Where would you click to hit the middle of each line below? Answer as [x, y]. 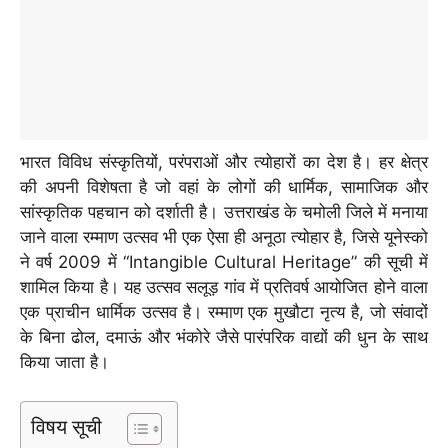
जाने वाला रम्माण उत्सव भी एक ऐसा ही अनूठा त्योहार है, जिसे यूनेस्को [224, 237]
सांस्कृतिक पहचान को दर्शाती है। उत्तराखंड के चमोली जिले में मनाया [224, 212]
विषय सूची [66, 426]
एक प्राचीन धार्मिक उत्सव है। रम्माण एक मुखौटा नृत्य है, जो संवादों [224, 312]
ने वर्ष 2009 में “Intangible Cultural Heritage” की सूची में [224, 262]
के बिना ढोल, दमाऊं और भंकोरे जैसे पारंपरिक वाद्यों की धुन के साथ [224, 337]
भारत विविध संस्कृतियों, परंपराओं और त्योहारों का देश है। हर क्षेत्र [224, 162]
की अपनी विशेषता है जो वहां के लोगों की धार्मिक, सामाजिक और [224, 187]
